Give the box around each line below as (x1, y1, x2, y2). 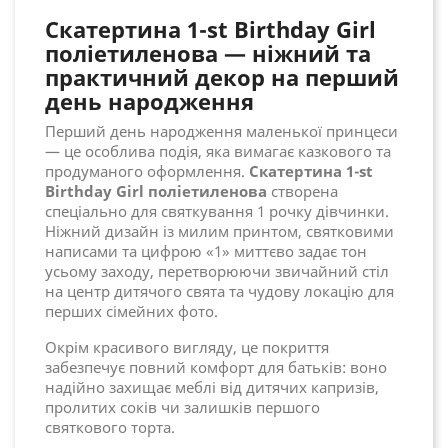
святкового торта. (45, 417, 175, 438)
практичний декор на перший (45, 62, 399, 93)
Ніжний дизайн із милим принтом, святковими (45, 221, 394, 242)
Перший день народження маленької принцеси (45, 121, 398, 142)
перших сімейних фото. (45, 301, 218, 322)
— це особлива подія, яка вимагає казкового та (45, 141, 391, 162)
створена (267, 181, 338, 202)
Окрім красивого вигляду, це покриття (45, 337, 329, 358)
